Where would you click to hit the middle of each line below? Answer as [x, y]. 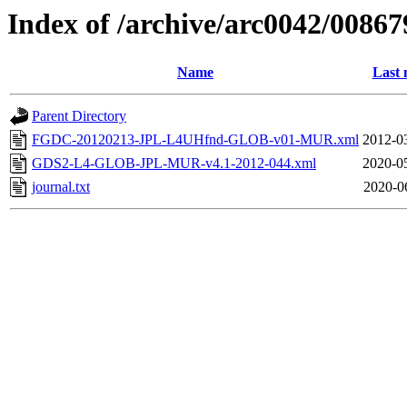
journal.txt [61, 187]
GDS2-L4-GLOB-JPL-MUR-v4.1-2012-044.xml [174, 164]
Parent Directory [79, 116]
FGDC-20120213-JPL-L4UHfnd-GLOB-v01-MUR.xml [195, 140]
